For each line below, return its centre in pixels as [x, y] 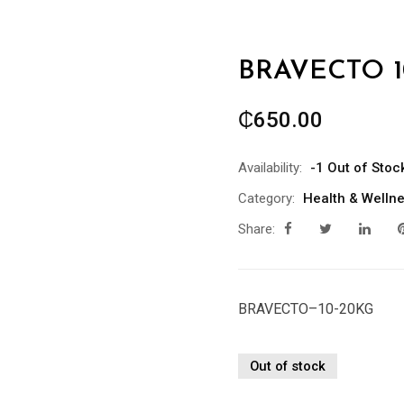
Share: [257, 229]
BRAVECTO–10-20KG [306, 309]
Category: [266, 198]
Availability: [270, 168]
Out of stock [288, 366]
